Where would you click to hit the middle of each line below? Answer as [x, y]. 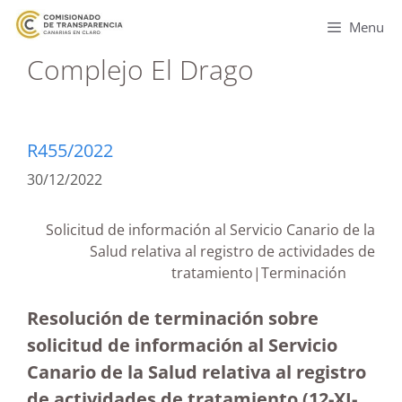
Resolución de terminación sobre [173, 318]
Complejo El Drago [140, 70]
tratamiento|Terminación [273, 273]
